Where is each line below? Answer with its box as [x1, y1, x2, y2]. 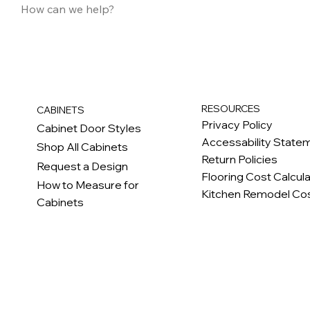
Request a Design [37, 158, 129, 173]
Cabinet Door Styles [36, 120, 141, 135]
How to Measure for [36, 177, 139, 192]
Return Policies [201, 152, 278, 166]
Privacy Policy [201, 117, 273, 131]
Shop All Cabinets [36, 140, 128, 154]
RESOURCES [201, 102, 261, 115]
